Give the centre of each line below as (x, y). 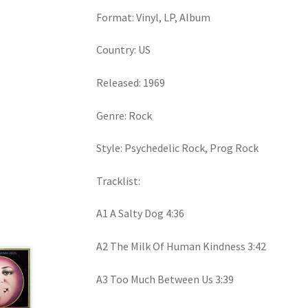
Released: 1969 (131, 82)
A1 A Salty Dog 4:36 (141, 213)
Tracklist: (119, 180)
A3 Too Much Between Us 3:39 (165, 279)
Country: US (124, 50)
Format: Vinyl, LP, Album (154, 17)
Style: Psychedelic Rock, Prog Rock (178, 148)
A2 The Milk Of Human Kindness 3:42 (181, 246)
